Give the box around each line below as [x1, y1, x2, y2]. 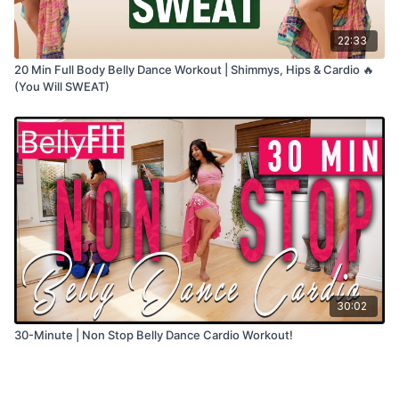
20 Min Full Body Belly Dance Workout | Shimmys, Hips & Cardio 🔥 [14, 62, 374, 77]
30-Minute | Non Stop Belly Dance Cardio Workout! [136, 327, 293, 342]
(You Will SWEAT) [14, 79, 110, 94]
